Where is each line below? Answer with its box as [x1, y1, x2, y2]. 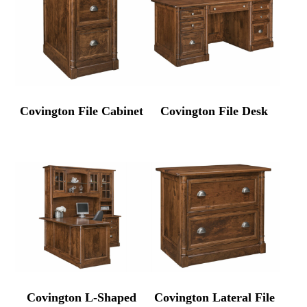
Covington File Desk [160, 104, 269, 119]
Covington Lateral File [153, 291, 275, 305]
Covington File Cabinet [20, 104, 144, 119]
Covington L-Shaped [27, 291, 137, 305]
